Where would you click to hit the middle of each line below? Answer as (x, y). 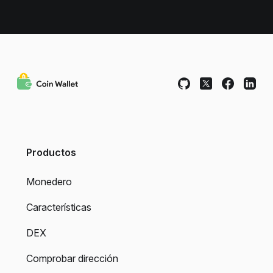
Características (59, 207)
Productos (51, 152)
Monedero (49, 181)
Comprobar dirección (72, 258)
